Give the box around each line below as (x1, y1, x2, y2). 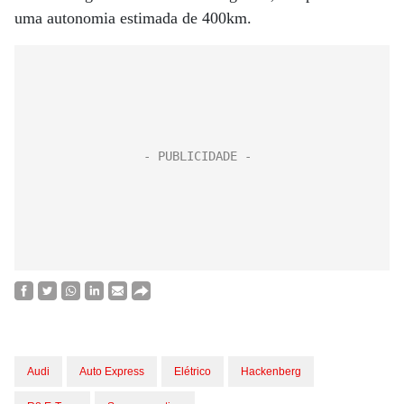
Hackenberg (241, 365, 301, 378)
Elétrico (174, 365, 211, 378)
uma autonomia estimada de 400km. (14, 9, 252, 27)
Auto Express (79, 365, 144, 378)
